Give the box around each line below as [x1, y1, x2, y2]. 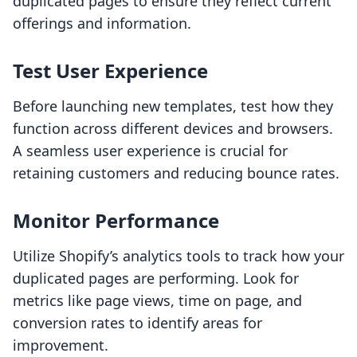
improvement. [13, 335, 108, 355]
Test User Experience [13, 57, 208, 84]
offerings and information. [13, 14, 191, 33]
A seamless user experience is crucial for [13, 141, 288, 161]
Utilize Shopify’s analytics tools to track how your [13, 246, 344, 266]
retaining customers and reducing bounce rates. [13, 163, 339, 183]
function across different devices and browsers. [13, 119, 333, 139]
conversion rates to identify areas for [13, 313, 262, 333]
